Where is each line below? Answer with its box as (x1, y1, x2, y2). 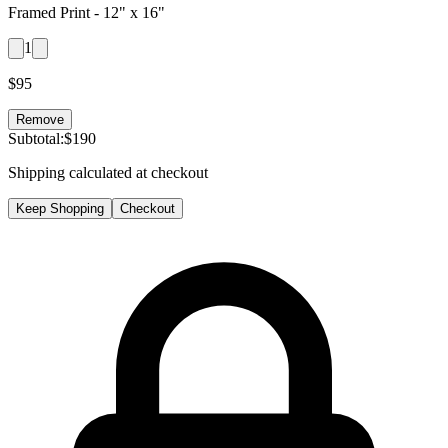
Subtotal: (8, 129, 64, 147)
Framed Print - (8, 3, 103, 21)
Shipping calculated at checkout (8, 163, 208, 181)
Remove (16, 111, 64, 127)
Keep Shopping (16, 200, 104, 216)
